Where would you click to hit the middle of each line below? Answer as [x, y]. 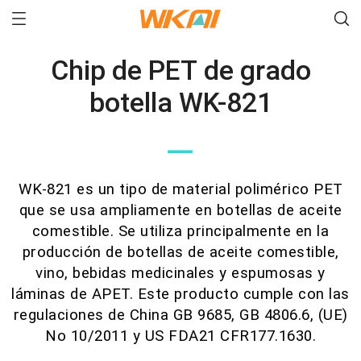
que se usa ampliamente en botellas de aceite [180, 210]
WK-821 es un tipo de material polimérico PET [180, 189]
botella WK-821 [180, 102]
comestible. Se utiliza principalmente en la [180, 231]
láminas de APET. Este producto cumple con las [180, 294]
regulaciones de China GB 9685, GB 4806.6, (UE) [180, 315]
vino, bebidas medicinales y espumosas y [180, 273]
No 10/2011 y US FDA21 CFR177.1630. [180, 336]
